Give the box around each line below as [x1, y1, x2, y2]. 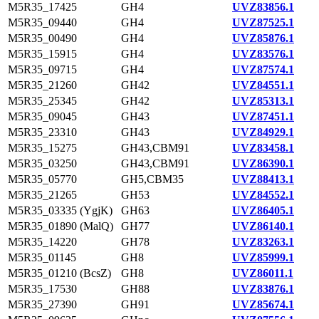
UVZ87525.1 [232, 16, 294, 28]
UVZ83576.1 [232, 48, 294, 60]
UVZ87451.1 [232, 110, 294, 122]
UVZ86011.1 [232, 267, 293, 279]
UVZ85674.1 [232, 298, 294, 310]
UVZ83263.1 [232, 236, 294, 248]
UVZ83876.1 [232, 283, 294, 295]
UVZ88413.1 [232, 173, 294, 185]
